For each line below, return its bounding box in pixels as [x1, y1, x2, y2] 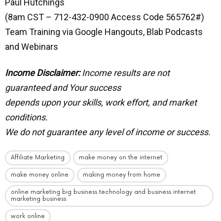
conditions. [5, 111, 48, 122]
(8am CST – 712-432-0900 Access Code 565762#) [5, 12, 204, 23]
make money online [11, 171, 69, 179]
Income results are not [82, 67, 170, 78]
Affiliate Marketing [11, 154, 65, 162]
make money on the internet [79, 154, 162, 162]
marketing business [11, 195, 66, 203]
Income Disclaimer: [5, 67, 80, 78]
